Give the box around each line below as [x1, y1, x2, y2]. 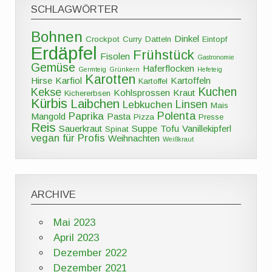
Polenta [157, 109, 196, 122]
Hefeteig [197, 65, 223, 73]
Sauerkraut [59, 123, 103, 134]
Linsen [175, 97, 208, 110]
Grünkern [109, 65, 140, 73]
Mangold [31, 110, 66, 121]
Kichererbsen [64, 88, 111, 98]
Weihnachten [108, 132, 160, 143]
